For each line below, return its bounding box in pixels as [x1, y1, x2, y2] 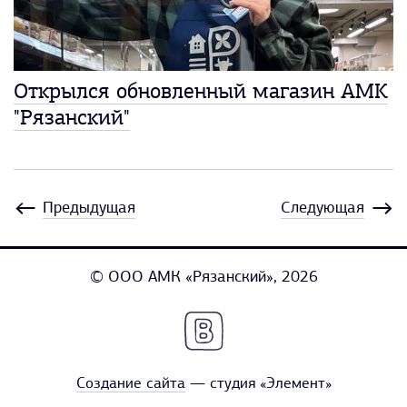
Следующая [281, 200, 364, 218]
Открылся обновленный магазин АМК [14, 82, 388, 104]
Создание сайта [75, 376, 185, 392]
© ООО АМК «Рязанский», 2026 [89, 269, 318, 287]
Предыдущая [43, 200, 135, 218]
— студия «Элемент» [189, 376, 332, 392]
